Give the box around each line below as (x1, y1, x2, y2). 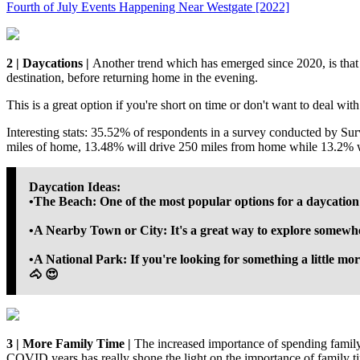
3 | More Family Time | (6, 337, 134, 351)
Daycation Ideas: (29, 180, 121, 194)
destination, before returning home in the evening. (6, 71, 258, 85)
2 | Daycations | (6, 56, 92, 71)
